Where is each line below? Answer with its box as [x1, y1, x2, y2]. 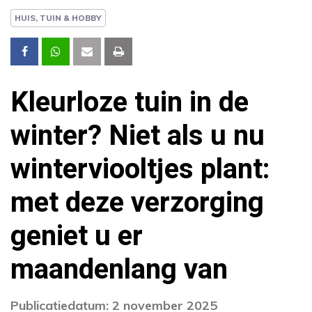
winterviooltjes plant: [10, 148, 270, 190]
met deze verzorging [10, 182, 264, 224]
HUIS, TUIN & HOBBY [15, 12, 102, 23]
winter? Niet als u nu [10, 115, 265, 157]
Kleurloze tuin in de [10, 81, 249, 123]
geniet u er [10, 215, 143, 257]
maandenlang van [10, 249, 228, 290]
